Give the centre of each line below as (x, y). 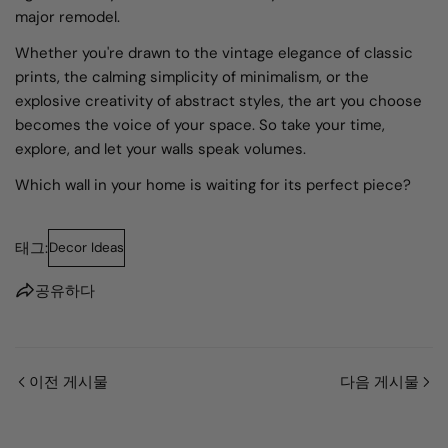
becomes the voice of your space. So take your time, (200, 124)
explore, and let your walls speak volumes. (160, 148)
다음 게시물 (379, 381)
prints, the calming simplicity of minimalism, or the (192, 76)
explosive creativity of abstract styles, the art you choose (218, 100)
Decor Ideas (86, 247)
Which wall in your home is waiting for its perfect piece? (213, 184)
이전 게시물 (68, 381)
